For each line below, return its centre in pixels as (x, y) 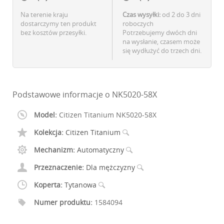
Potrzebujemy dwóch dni (160, 33)
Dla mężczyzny (111, 167)
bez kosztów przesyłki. (53, 33)
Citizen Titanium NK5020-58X (107, 115)
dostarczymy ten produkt (58, 24)
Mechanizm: (54, 150)
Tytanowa (81, 185)
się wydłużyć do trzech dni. (162, 51)
